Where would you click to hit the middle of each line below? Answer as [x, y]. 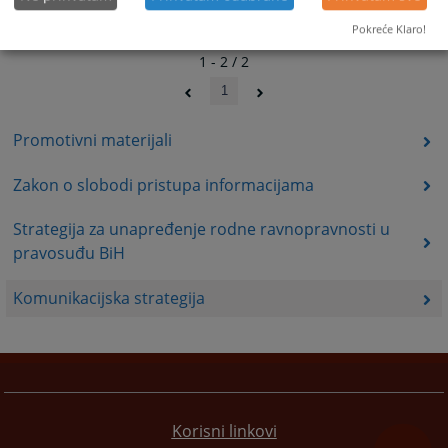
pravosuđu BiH [68, 253]
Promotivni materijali [92, 139]
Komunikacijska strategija [108, 298]
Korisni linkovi [224, 430]
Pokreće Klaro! [389, 29]
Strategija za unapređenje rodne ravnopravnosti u [201, 229]
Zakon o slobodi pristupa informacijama [163, 184]
